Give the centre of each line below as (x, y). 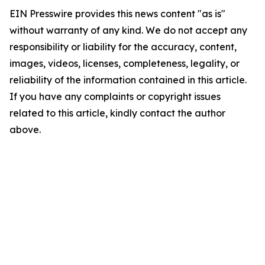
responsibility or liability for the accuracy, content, (123, 47)
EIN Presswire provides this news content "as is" (117, 14)
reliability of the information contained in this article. (128, 80)
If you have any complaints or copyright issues (115, 97)
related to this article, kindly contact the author (117, 113)
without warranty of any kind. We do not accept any (128, 30)
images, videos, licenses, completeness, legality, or (125, 64)
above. (25, 130)
